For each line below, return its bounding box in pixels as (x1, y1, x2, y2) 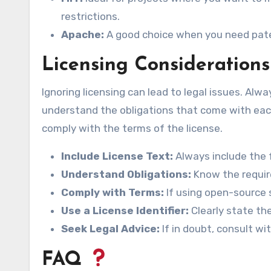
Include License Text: (61, 150, 173, 163)
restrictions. (61, 10, 120, 23)
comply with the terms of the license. (42, 122, 223, 135)
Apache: (61, 28, 104, 41)
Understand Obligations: (61, 168, 191, 181)
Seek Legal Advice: (61, 223, 160, 235)
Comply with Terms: (61, 186, 164, 199)
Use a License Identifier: (61, 204, 189, 217)
